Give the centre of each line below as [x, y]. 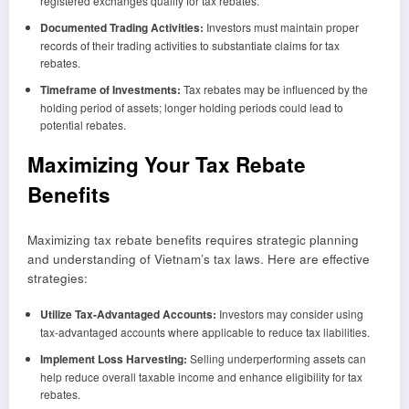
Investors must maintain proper [281, 26]
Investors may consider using [289, 314]
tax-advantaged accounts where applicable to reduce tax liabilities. [204, 332]
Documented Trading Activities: [121, 27]
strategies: [58, 278]
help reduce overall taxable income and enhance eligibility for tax [201, 377]
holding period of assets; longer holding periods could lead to [191, 107]
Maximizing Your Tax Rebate [167, 164]
